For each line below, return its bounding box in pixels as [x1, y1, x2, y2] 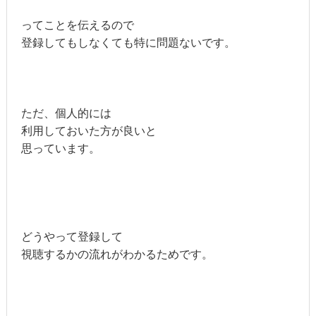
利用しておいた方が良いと [20, 125, 157, 138]
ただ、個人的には [20, 107, 111, 120]
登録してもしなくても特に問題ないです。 [20, 37, 236, 49]
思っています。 [20, 142, 100, 155]
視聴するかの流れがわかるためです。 [20, 248, 213, 261]
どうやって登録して [20, 231, 123, 243]
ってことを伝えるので [20, 19, 134, 32]
